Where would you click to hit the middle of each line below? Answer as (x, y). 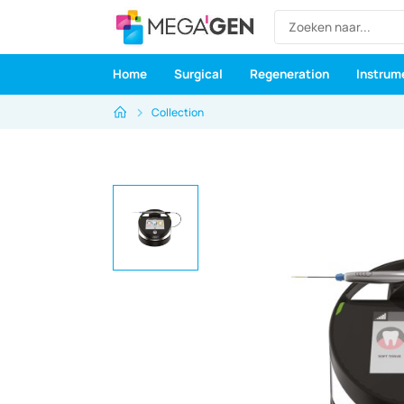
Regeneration (289, 74)
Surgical (198, 74)
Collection (178, 112)
